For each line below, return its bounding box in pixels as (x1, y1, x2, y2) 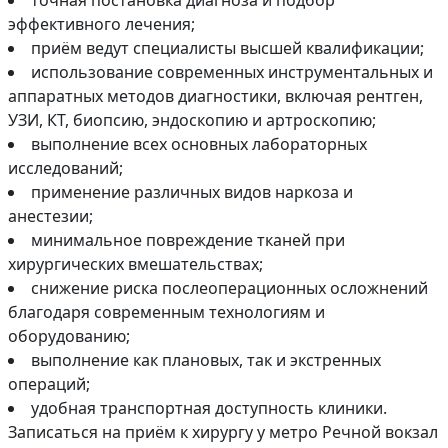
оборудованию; (8, 325, 130, 348)
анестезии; (8, 205, 93, 228)
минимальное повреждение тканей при (31, 229, 345, 252)
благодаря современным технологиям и (8, 301, 325, 324)
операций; (8, 373, 90, 396)
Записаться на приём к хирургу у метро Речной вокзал (8, 421, 438, 444)
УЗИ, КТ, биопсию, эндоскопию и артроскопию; (8, 109, 376, 132)
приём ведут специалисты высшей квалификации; (31, 37, 424, 60)
